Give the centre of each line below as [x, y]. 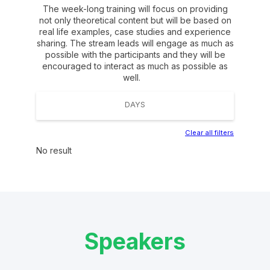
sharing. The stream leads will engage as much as [135, 43]
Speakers [135, 241]
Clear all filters [209, 133]
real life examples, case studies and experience [135, 32]
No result [54, 150]
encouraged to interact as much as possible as [135, 66]
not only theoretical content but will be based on [135, 20]
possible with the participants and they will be [135, 55]
